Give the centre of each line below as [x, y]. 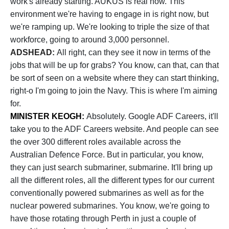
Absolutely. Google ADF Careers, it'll [152, 116]
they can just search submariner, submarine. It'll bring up [111, 167]
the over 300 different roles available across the [96, 142]
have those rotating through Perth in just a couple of [103, 219]
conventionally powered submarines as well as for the [107, 193]
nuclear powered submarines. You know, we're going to [110, 206]
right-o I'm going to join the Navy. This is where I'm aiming [114, 91]
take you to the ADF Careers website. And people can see [114, 129]
